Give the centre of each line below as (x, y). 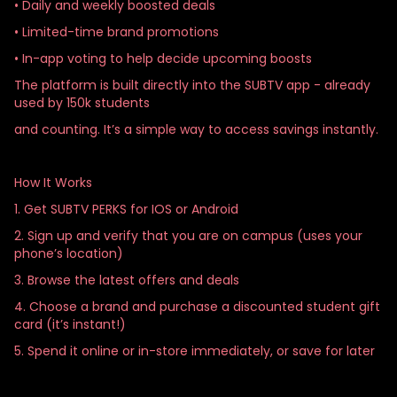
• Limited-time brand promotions (117, 31)
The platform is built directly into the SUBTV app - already (192, 85)
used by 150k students (82, 102)
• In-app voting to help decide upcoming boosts (163, 58)
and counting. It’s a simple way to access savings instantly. (196, 129)
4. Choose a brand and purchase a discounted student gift (197, 306)
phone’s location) (69, 253)
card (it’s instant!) (70, 324)
